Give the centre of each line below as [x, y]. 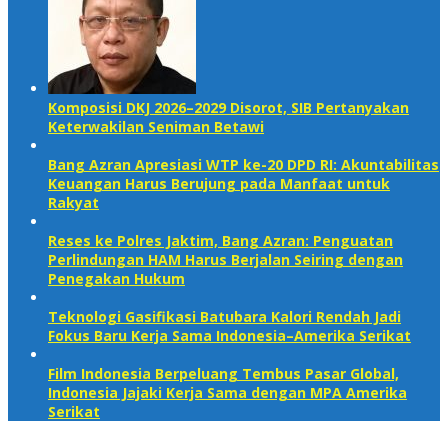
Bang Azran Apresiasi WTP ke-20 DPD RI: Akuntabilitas [243, 164]
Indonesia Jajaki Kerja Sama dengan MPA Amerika [227, 392]
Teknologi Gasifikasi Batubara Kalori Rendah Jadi [224, 316]
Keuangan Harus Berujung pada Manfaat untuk [219, 183]
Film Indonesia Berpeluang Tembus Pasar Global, [223, 373]
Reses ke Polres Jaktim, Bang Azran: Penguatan [220, 240]
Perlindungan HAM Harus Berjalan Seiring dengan [225, 259]
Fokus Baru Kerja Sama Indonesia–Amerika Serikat [229, 335]
